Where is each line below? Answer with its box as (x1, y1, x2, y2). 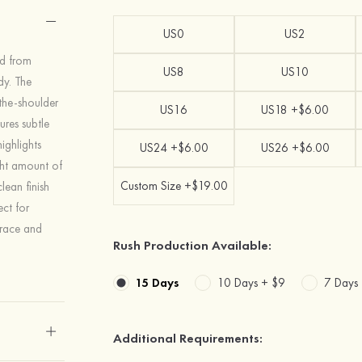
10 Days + (217, 274, 272, 291)
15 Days (136, 274, 179, 291)
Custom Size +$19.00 (120, 178, 228, 194)
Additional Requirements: (113, 330, 263, 347)
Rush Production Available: (113, 237, 272, 254)
